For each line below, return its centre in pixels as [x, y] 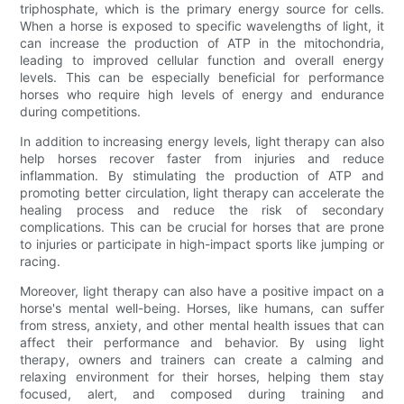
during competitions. [81, 111]
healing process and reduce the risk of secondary [202, 209]
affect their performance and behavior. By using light [202, 342]
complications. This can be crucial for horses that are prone [202, 226]
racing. [41, 261]
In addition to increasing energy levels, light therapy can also [202, 141]
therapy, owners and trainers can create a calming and [202, 359]
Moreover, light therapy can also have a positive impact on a [202, 290]
